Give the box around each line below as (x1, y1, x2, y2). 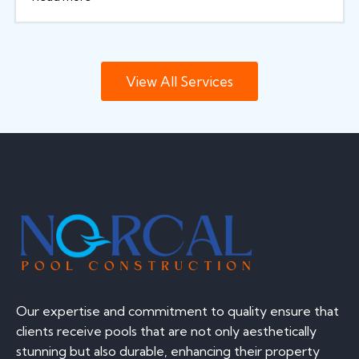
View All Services (126, 72, 233, 90)
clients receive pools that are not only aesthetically (16, 322, 317, 339)
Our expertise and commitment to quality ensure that (16, 302, 339, 319)
